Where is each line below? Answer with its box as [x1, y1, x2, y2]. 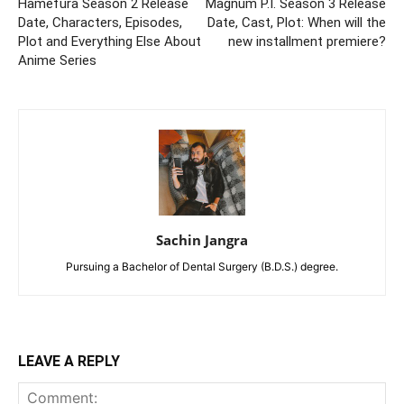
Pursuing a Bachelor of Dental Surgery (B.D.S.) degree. [66, 259, 338, 273]
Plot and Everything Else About [18, 32, 201, 50]
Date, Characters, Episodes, [18, 14, 182, 31]
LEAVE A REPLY [18, 352, 120, 370]
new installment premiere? [228, 32, 386, 50]
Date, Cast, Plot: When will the [207, 14, 386, 31]
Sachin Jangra [156, 230, 248, 249]
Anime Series [18, 51, 96, 69]
